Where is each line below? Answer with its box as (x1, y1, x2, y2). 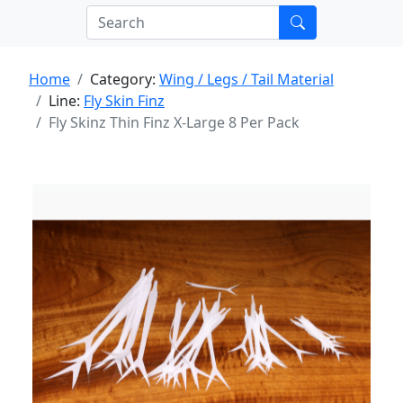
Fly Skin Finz (84, 91, 165, 111)
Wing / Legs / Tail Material (159, 69, 334, 89)
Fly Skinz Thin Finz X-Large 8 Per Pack (49, 112, 300, 132)
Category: (90, 69, 159, 89)
